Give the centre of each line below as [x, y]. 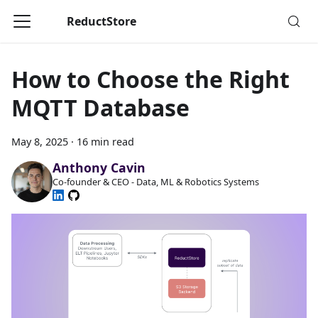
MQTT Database [100, 108]
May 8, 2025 [40, 142]
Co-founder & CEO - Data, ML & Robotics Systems [155, 182]
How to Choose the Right [150, 79]
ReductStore [102, 21]
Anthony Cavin [99, 168]
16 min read [105, 142]
